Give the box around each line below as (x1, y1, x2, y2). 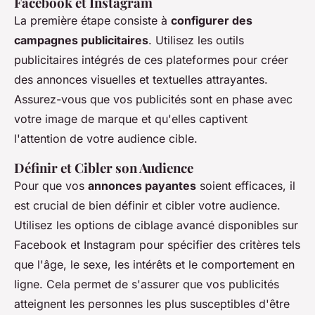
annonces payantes (88, 179, 196, 193)
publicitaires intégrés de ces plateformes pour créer (14, 53, 288, 67)
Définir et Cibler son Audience (14, 159, 193, 177)
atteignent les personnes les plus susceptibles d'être (14, 297, 290, 311)
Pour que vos (14, 179, 88, 193)
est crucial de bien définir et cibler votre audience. (14, 198, 281, 213)
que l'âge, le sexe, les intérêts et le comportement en (14, 257, 295, 272)
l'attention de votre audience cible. (14, 131, 198, 146)
